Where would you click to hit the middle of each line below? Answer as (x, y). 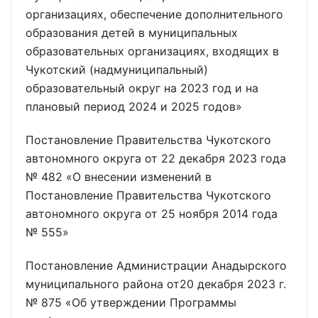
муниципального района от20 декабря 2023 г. (156, 284)
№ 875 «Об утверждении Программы (131, 302)
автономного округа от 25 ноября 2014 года (152, 213)
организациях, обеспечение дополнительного (154, 14)
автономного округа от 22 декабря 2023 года (156, 158)
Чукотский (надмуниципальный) (117, 69)
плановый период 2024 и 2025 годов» (134, 106)
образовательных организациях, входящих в (152, 51)
